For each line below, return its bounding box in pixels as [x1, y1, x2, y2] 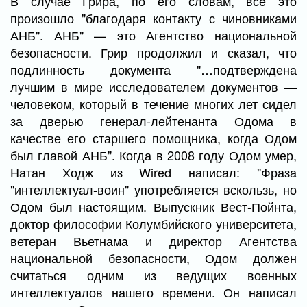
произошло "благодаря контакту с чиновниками [10, 9, 297, 27]
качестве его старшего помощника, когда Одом [10, 129, 297, 147]
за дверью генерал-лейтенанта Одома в [10, 112, 297, 130]
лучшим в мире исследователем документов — [10, 77, 297, 95]
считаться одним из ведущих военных [10, 266, 297, 284]
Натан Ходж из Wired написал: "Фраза [10, 163, 297, 181]
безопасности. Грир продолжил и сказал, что [10, 43, 297, 61]
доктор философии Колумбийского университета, [10, 214, 297, 232]
